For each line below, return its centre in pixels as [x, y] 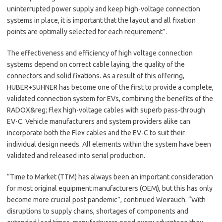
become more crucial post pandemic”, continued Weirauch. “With [106, 199]
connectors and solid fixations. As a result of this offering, [96, 76]
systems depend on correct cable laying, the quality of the [96, 64]
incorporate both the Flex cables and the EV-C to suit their [96, 133]
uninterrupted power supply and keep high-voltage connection [104, 9]
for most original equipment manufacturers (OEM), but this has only [110, 188]
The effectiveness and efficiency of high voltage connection [100, 53]
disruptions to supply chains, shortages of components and [98, 211]
